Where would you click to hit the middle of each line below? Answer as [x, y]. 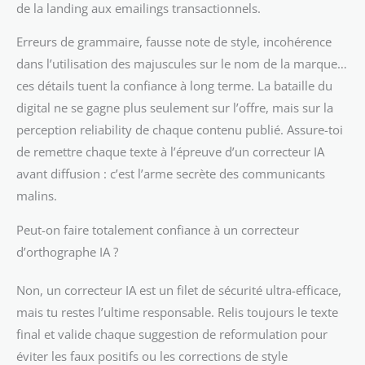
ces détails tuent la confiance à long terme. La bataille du [174, 86]
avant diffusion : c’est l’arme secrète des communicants [171, 174]
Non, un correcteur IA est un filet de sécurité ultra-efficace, [179, 290]
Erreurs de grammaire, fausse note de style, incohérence [174, 42]
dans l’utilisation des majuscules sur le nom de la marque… [182, 64]
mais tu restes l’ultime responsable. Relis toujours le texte [177, 312]
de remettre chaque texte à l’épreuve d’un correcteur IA [170, 152]
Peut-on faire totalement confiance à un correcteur [158, 230]
